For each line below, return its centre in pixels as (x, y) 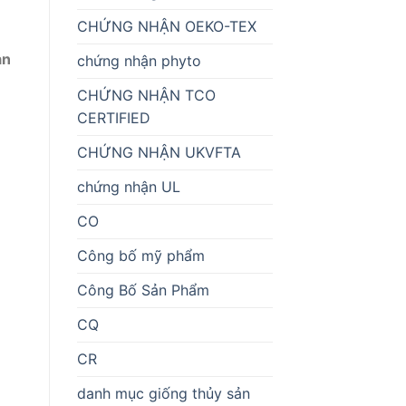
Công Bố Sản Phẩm (143, 290)
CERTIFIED (113, 117)
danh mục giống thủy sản (163, 393)
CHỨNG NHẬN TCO (146, 95)
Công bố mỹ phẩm (140, 255)
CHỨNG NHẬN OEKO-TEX (166, 26)
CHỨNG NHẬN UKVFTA (159, 152)
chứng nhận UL (128, 186)
